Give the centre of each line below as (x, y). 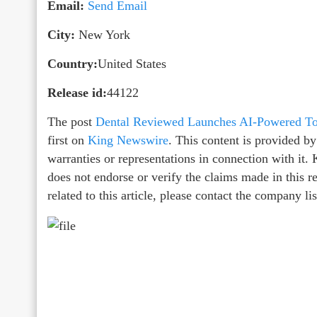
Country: (73, 63)
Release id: (77, 92)
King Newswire (128, 140)
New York (103, 34)
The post (71, 121)
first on (68, 140)
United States (132, 63)
